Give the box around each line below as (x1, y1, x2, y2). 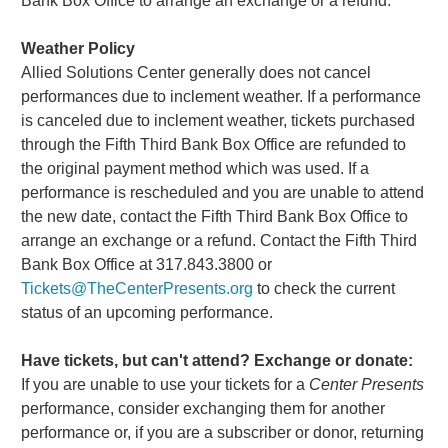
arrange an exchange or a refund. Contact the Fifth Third (21, 231, 418, 249)
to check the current (253, 279, 396, 297)
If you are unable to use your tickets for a (21, 375, 310, 393)
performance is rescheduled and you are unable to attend (21, 183, 425, 201)
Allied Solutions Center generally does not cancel (21, 63, 372, 81)
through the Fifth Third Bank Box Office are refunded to (21, 135, 407, 153)
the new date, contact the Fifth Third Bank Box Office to (21, 207, 409, 225)
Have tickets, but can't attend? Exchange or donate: (21, 351, 414, 369)
